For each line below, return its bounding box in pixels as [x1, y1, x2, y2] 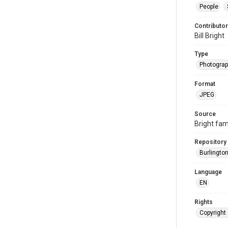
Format [194, 80, 215, 88]
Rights [194, 198, 213, 206]
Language [194, 168, 222, 176]
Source [194, 110, 216, 118]
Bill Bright [194, 31, 224, 40]
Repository [194, 138, 226, 146]
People [199, 3, 218, 10]
